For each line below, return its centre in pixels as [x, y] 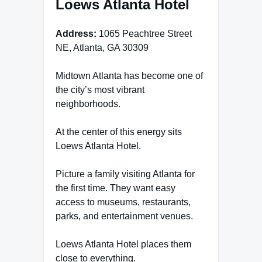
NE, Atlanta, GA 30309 [102, 48]
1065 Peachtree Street [144, 34]
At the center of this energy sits [119, 132]
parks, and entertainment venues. [124, 216]
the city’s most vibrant [100, 90]
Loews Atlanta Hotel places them [123, 244]
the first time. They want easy [116, 188]
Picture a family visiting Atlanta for [125, 174]
